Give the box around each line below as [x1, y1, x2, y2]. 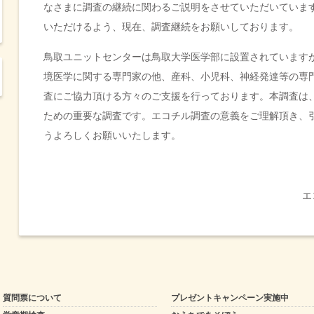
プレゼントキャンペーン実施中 [171, 293, 289, 303]
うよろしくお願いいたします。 [43, 130, 181, 141]
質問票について [3, 293, 62, 303]
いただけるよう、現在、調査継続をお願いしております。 [43, 21, 299, 32]
